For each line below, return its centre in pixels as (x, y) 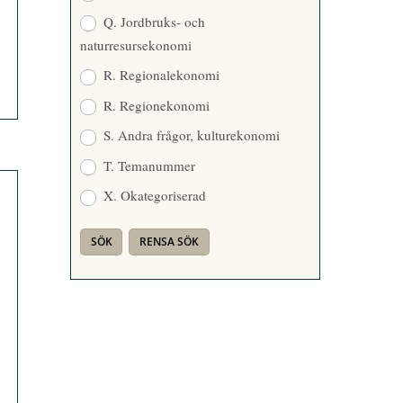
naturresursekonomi (135, 45)
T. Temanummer (147, 165)
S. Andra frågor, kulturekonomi (189, 135)
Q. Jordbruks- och (152, 21)
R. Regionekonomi (154, 105)
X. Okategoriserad (152, 196)
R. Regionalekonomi (159, 75)
